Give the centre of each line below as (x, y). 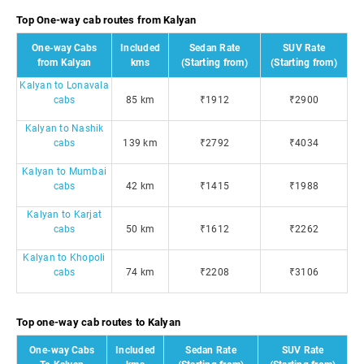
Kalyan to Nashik (64, 128)
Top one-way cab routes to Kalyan (98, 322)
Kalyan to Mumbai (64, 171)
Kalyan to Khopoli (64, 258)
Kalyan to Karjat (64, 214)
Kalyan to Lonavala (64, 85)
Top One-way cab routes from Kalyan (106, 20)
